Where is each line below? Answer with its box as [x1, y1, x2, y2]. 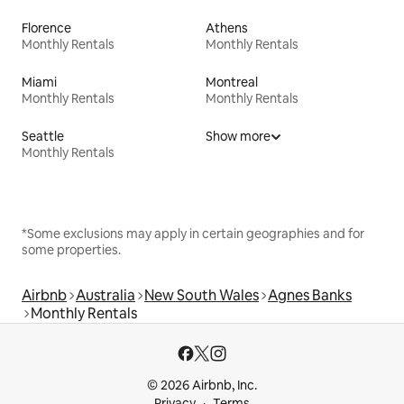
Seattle [22, 127, 64, 144]
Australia [76, 285, 135, 305]
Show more [206, 127, 271, 144]
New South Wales [144, 285, 259, 305]
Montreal [206, 73, 258, 90]
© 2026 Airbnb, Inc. [147, 377, 257, 393]
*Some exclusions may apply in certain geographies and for [22, 225, 364, 242]
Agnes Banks [268, 285, 352, 305]
